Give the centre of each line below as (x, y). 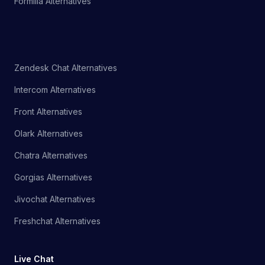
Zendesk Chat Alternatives (66, 68)
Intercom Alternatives (55, 90)
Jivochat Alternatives (55, 199)
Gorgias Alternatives (53, 177)
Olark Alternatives (49, 134)
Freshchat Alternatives (57, 221)
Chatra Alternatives (51, 156)
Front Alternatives (48, 112)
